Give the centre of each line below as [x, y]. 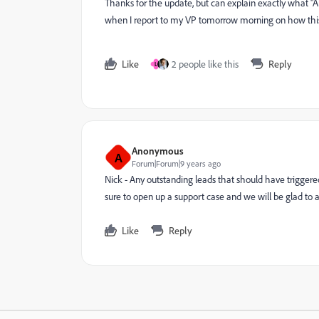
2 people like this [205, 64]
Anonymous [158, 150]
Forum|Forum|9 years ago [176, 163]
